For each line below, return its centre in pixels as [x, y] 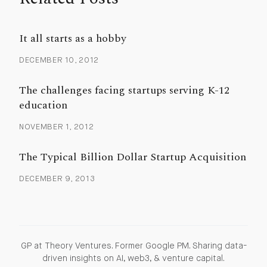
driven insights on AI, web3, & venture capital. [133, 258]
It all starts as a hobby [72, 38]
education [43, 105]
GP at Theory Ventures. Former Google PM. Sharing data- [133, 246]
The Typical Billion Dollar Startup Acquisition [132, 157]
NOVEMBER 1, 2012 [56, 127]
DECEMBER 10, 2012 [59, 60]
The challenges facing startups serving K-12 [124, 90]
